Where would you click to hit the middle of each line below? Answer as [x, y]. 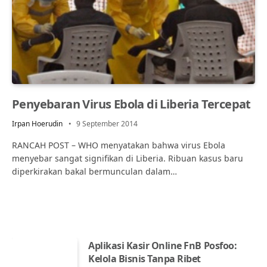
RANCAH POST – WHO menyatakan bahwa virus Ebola [119, 145]
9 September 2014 [107, 123]
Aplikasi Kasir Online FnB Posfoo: [163, 245]
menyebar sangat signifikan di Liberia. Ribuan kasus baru [128, 158]
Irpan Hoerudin [37, 123]
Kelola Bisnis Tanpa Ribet [145, 258]
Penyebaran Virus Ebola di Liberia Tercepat [131, 104]
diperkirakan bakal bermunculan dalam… [94, 171]
